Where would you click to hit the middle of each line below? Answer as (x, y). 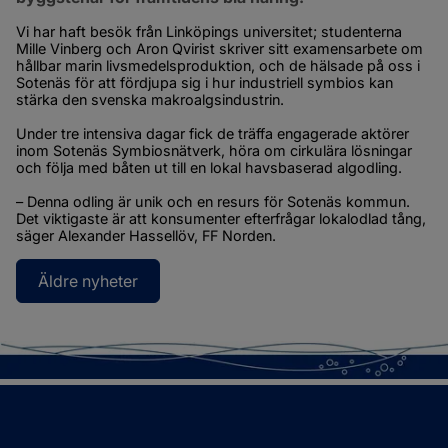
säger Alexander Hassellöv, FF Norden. (146, 236)
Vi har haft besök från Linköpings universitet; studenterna (209, 32)
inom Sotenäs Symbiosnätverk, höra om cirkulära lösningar (214, 151)
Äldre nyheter (88, 280)
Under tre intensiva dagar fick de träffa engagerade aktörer (212, 134)
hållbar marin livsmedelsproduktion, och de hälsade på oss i (218, 66)
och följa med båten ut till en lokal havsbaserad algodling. (209, 168)
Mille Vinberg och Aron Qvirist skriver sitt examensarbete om (219, 49)
